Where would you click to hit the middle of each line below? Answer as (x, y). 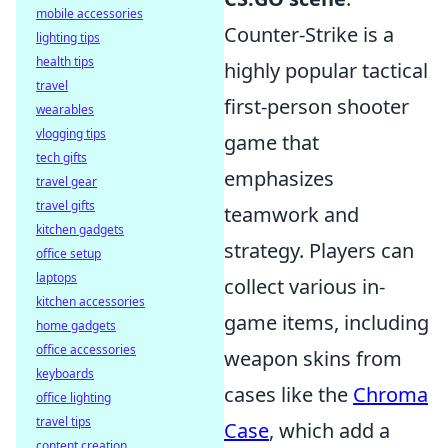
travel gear (66, 181)
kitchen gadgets (80, 229)
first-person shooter (316, 106)
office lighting (73, 397)
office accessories (86, 349)
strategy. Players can (319, 250)
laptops (56, 277)
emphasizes (279, 178)
